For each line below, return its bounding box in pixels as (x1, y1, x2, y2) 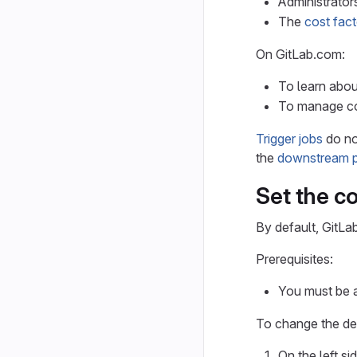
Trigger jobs (256, 131, 323, 147)
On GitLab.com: (256, 46, 345, 62)
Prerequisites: (256, 251, 333, 267)
